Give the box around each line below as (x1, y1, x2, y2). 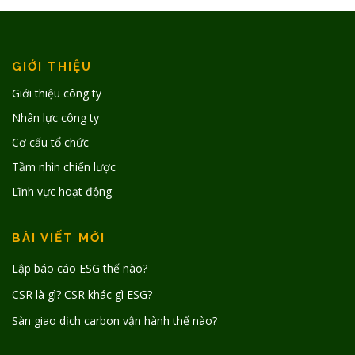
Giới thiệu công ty (12, 86, 101, 101)
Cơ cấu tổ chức (12, 135, 89, 151)
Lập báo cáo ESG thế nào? (12, 261, 147, 277)
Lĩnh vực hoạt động (12, 184, 112, 200)
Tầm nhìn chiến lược (12, 159, 116, 175)
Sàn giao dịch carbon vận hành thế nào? (12, 313, 217, 329)
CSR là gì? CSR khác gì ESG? (12, 287, 152, 303)
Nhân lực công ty (12, 110, 99, 126)
